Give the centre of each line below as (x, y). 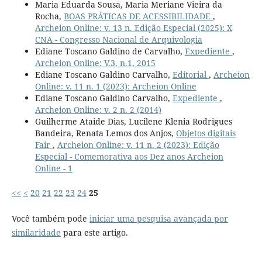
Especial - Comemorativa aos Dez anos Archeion (129, 156)
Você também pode (50, 219)
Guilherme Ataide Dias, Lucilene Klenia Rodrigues (133, 121)
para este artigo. (94, 233)
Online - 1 (54, 168)
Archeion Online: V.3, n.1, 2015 (95, 63)
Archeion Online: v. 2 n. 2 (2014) (98, 109)
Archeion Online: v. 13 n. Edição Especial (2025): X (133, 27)
